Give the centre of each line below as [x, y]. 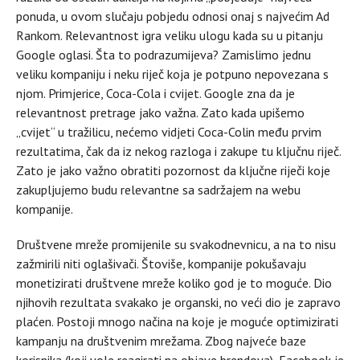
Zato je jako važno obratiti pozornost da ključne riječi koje [173, 170]
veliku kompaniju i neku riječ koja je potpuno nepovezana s [172, 74]
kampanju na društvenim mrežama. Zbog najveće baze [161, 340]
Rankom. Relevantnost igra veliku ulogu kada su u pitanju [170, 35]
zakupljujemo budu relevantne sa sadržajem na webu [158, 189]
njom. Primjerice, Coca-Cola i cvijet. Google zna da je [155, 93]
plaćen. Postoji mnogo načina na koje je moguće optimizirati [177, 321]
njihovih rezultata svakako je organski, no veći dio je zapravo [178, 302]
